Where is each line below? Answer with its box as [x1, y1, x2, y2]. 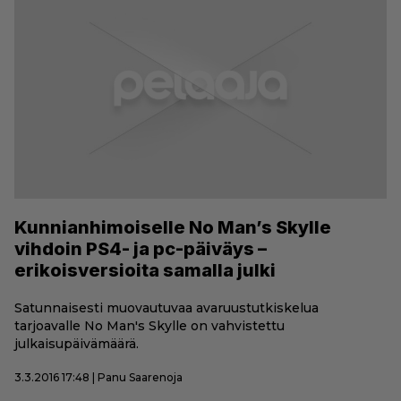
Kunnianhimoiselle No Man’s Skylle [14, 217, 331, 239]
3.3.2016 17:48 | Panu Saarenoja [14, 371, 183, 385]
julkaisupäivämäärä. [14, 336, 139, 353]
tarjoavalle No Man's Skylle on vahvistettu [14, 318, 285, 335]
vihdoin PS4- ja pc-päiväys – [14, 238, 267, 260]
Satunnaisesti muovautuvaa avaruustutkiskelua [14, 300, 319, 317]
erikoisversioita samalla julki [14, 260, 276, 282]
